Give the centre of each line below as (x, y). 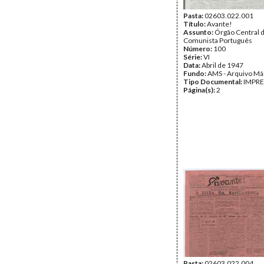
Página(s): (200, 90)
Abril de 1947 (222, 65)
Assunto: (199, 32)
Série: (193, 57)
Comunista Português (218, 40)
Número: (198, 49)
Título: (195, 24)
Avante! (220, 24)
